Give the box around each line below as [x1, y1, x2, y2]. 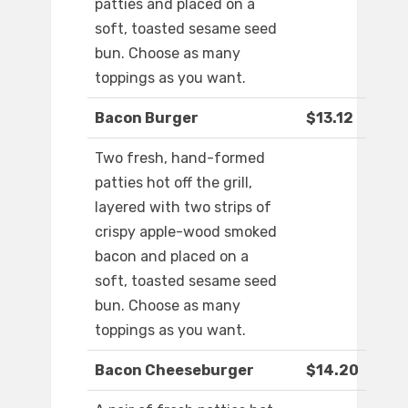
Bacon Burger [95, 109, 199, 127]
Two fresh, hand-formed [95, 149, 265, 168]
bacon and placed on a [95, 248, 249, 266]
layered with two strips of [95, 199, 271, 217]
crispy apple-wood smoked [95, 223, 277, 241]
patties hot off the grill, [95, 174, 252, 192]
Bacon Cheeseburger [95, 362, 254, 380]
